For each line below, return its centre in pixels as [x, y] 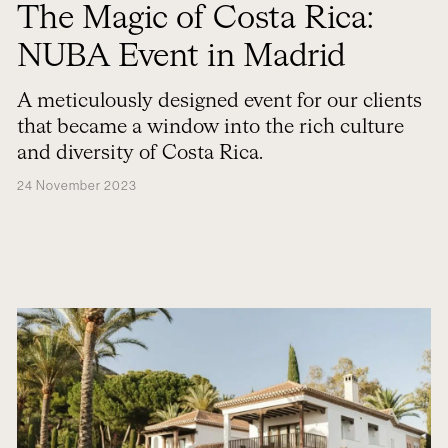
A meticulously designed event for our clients [219, 101]
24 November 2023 [76, 185]
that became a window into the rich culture [210, 127]
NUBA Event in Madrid [180, 57]
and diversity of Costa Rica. [139, 153]
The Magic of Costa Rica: [195, 19]
